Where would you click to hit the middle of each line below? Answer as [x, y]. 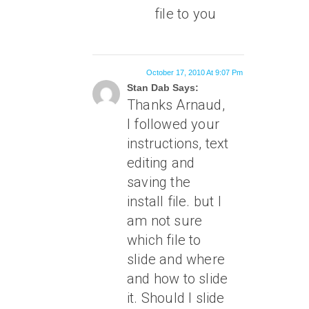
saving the [159, 182]
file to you [186, 14]
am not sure [165, 221]
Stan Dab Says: [163, 88]
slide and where [176, 259]
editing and [161, 163]
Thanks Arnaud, [176, 105]
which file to [164, 240]
